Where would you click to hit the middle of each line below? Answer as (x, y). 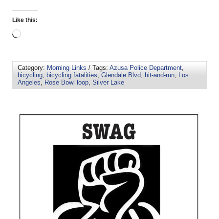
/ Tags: (98, 68)
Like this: (25, 20)
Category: (32, 68)
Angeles (29, 83)
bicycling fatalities (72, 75)
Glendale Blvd (121, 75)
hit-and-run (160, 75)
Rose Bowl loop (66, 83)
